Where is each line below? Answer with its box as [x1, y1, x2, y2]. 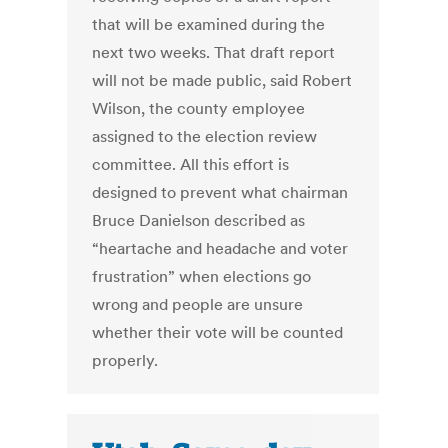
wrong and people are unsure [92, 294, 304, 315]
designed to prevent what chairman [92, 182, 349, 203]
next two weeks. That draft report [92, 42, 336, 63]
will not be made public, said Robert [92, 70, 353, 91]
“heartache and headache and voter [92, 238, 349, 259]
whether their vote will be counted [92, 322, 344, 343]
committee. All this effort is [92, 154, 290, 175]
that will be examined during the [92, 14, 326, 35]
